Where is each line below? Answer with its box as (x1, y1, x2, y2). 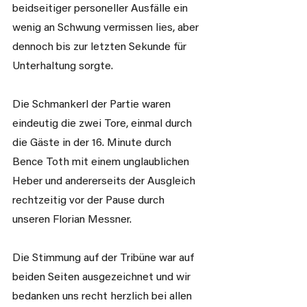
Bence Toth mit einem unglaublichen (12, 157, 192, 168)
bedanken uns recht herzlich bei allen (12, 291, 195, 302)
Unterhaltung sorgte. (12, 61, 113, 72)
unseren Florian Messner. (12, 214, 132, 225)
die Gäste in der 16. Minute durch (12, 138, 174, 149)
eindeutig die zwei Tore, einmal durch (12, 119, 195, 130)
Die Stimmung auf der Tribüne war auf (12, 253, 197, 264)
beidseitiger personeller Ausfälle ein (12, 3, 191, 14)
